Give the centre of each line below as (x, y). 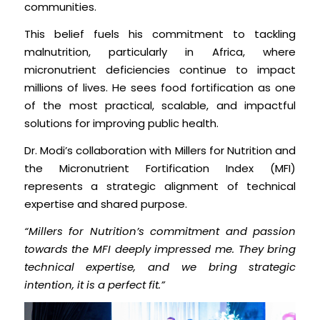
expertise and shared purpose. (105, 204)
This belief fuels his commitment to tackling (160, 34)
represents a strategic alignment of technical (160, 186)
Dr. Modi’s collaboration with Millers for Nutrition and (160, 150)
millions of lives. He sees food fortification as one (160, 88)
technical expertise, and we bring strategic (160, 266)
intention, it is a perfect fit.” (94, 284)
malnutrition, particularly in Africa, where (160, 52)
